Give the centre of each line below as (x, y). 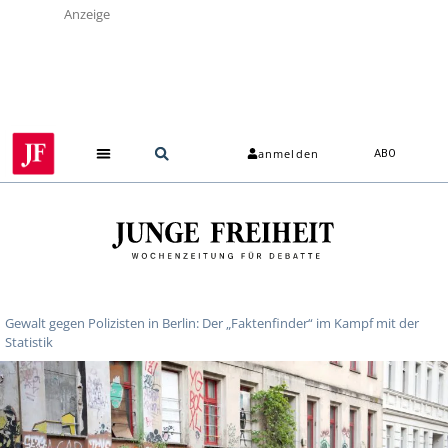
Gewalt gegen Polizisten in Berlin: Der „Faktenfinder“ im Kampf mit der (212, 322)
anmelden (288, 154)
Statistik (29, 341)
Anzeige (87, 14)
